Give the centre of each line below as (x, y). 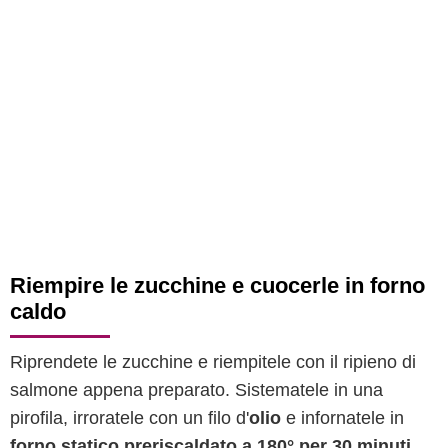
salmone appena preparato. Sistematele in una (196, 390)
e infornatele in (342, 418)
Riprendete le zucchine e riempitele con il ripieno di (213, 362)
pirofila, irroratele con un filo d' (129, 418)
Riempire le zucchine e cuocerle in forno (217, 285)
